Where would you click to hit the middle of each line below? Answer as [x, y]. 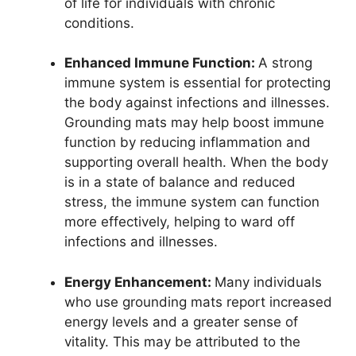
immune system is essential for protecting [197, 83]
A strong [285, 63]
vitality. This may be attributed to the [182, 341]
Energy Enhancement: [139, 282]
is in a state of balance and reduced [180, 182]
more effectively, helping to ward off [180, 222]
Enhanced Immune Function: [161, 63]
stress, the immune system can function [192, 202]
